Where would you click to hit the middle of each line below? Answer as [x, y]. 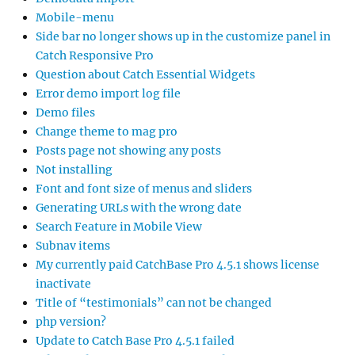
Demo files [65, 113]
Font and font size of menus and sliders [144, 189]
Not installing [74, 170]
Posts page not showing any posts [128, 151]
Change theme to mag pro [107, 132]
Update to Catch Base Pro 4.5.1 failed [135, 341]
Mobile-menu [75, 18]
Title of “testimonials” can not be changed [154, 303]
